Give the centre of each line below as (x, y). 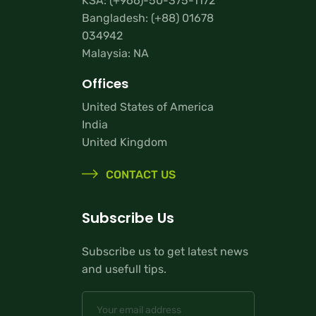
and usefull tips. (124, 269)
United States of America (148, 107)
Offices (105, 83)
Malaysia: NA (115, 54)
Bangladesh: (116, 18)
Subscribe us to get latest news (165, 251)
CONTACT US (139, 174)
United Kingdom (124, 142)
